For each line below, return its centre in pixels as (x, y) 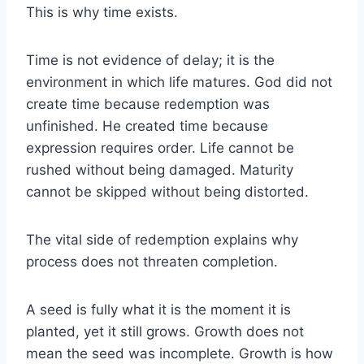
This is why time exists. (102, 12)
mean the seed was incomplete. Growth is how (180, 353)
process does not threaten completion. (152, 261)
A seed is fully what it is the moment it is (158, 309)
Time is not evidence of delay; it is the (150, 60)
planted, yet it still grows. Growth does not (165, 331)
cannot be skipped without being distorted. (167, 191)
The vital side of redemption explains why (162, 239)
